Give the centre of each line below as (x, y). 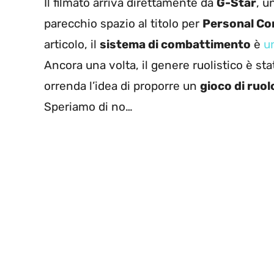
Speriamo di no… (90, 106)
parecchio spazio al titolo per (123, 23)
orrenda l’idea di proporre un (122, 86)
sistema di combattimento (175, 44)
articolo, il (72, 44)
